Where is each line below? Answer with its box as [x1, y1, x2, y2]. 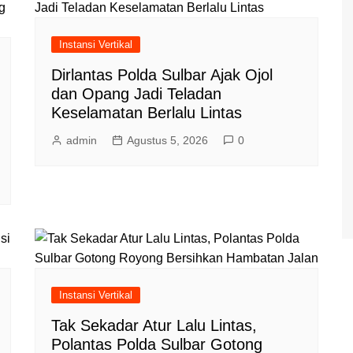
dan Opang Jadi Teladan [51, 84, 221, 102]
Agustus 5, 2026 [127, 133, 208, 147]
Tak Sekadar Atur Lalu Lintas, [51, 316, 257, 334]
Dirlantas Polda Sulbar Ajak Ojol [51, 65, 273, 84]
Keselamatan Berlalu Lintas [51, 103, 242, 121]
